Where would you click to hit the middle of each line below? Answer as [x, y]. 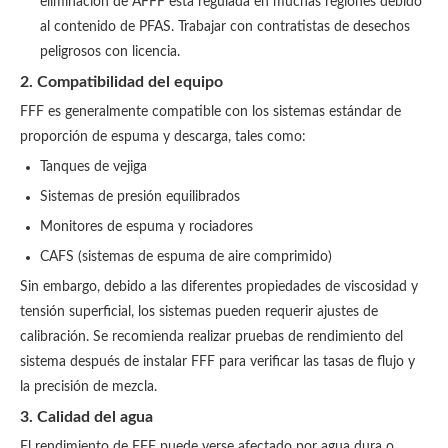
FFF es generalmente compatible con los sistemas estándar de [210, 112]
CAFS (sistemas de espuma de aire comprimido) [186, 257]
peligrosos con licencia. [110, 52]
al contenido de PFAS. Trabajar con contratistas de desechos [225, 27]
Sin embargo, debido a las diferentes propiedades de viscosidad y [219, 287]
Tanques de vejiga [93, 167]
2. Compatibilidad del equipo [121, 82]
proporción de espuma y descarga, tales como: [163, 137]
